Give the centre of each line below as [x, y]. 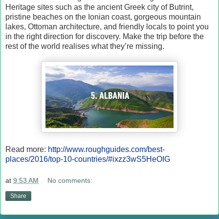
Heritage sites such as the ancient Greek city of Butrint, [99, 7]
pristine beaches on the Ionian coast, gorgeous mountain [103, 17]
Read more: [27, 150]
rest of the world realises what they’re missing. [85, 46]
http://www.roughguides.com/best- [106, 150]
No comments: [70, 181]
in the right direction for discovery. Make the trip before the [105, 37]
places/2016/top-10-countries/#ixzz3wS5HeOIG [88, 159]
